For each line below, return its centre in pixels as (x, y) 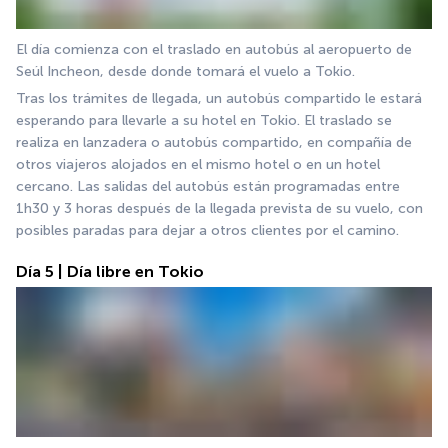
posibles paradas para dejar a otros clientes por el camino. (207, 230)
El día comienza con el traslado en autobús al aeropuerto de (214, 49)
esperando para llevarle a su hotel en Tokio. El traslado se (204, 120)
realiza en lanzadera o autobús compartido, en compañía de (214, 142)
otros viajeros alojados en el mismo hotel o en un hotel (198, 164)
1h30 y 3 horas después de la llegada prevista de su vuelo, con (219, 208)
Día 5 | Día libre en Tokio (110, 271)
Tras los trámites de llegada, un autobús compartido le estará (219, 98)
